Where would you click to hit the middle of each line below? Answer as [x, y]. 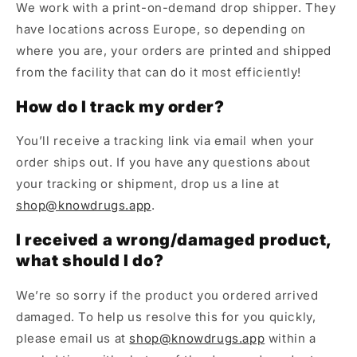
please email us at [73, 338]
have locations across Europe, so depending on [161, 29]
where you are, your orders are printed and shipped [174, 51]
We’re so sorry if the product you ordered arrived [167, 295]
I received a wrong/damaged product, [174, 240]
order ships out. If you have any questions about [163, 163]
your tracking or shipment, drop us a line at [148, 184]
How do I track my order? [120, 106]
